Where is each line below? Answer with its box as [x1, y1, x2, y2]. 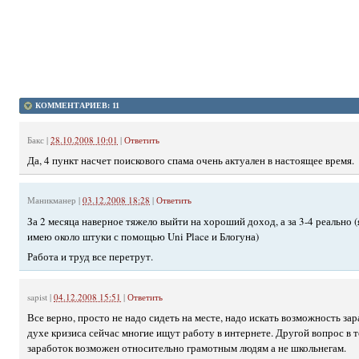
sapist [27, 290, 47, 303]
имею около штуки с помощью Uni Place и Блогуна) [27, 228, 259, 244]
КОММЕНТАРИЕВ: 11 [35, 101, 119, 110]
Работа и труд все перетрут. [27, 249, 153, 264]
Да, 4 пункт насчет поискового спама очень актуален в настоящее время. [27, 153, 354, 168]
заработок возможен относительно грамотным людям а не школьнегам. [27, 340, 346, 355]
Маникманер [27, 194, 76, 207]
